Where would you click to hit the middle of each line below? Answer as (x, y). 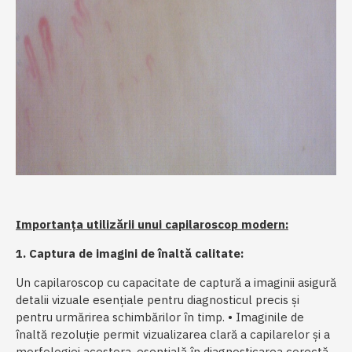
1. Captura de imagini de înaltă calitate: (130, 254)
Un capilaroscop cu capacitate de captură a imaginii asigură (176, 283)
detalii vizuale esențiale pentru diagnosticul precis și (158, 300)
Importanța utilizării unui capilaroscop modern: (152, 225)
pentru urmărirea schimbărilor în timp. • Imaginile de (160, 317)
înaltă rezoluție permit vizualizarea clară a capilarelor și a (173, 335)
